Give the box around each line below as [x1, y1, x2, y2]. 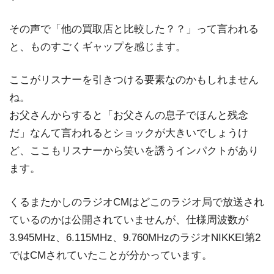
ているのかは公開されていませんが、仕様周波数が [9, 213, 248, 226]
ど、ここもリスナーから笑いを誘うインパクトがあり [9, 145, 259, 157]
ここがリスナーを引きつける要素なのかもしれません [9, 74, 259, 86]
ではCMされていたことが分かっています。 [9, 249, 212, 261]
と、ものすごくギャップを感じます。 [9, 40, 186, 53]
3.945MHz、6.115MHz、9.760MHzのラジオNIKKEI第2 [9, 231, 261, 243]
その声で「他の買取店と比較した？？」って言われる [9, 23, 259, 35]
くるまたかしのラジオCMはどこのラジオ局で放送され [9, 196, 264, 208]
